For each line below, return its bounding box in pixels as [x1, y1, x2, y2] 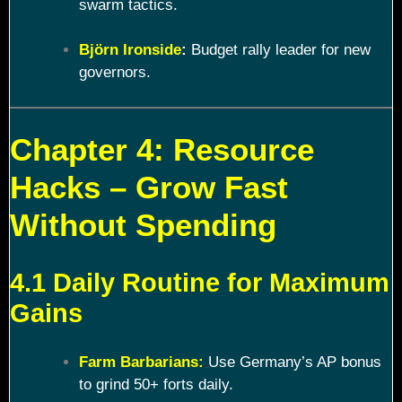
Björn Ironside [78, 41, 181, 59]
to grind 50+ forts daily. [78, 376, 233, 394]
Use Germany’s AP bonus [203, 354, 381, 371]
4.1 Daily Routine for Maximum [10, 267, 389, 297]
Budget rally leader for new [186, 41, 371, 59]
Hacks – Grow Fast [10, 170, 288, 205]
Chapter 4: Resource [10, 132, 314, 168]
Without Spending [10, 207, 276, 243]
